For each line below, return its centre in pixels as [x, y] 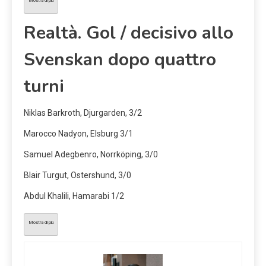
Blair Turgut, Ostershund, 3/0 [77, 175]
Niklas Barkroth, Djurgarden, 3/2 [83, 113]
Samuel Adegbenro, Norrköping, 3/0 [91, 155]
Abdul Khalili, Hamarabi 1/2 [74, 196]
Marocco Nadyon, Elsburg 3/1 [78, 134]
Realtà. [53, 33]
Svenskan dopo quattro [120, 60]
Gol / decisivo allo [157, 33]
